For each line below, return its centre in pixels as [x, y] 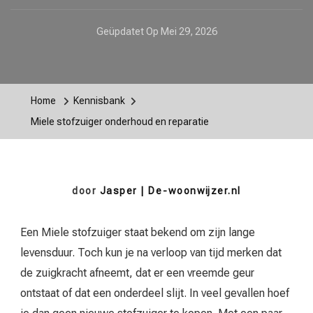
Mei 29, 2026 [189, 32]
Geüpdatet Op [128, 32]
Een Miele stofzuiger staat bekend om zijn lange [138, 233]
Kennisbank [99, 101]
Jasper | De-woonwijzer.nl [170, 191]
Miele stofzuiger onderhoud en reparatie [120, 122]
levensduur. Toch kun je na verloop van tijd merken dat [151, 253]
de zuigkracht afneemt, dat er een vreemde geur [137, 273]
